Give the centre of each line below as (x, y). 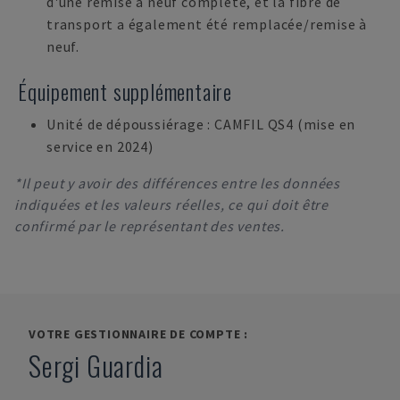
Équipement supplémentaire (125, 91)
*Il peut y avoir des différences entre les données (177, 183)
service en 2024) (100, 146)
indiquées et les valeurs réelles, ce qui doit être (171, 204)
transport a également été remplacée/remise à (207, 24)
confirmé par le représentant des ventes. (150, 226)
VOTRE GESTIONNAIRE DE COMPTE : (138, 334)
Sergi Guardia (96, 366)
